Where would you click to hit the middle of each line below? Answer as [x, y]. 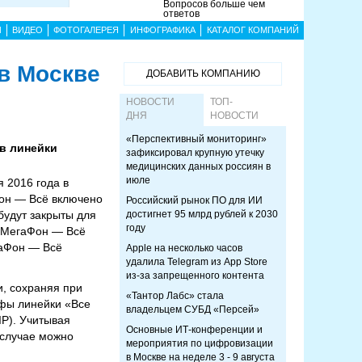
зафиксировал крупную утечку [195, 153]
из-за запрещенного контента [195, 276]
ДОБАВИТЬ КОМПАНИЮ [203, 74]
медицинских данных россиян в [198, 166]
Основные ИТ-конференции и [194, 330]
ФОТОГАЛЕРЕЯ [86, 30]
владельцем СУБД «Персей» [193, 309]
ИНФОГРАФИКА [162, 30]
